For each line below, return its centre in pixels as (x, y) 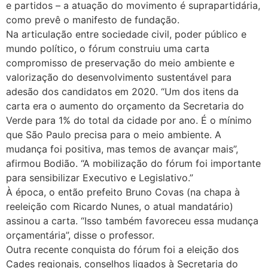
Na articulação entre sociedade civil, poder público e (126, 34)
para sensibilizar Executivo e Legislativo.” (100, 178)
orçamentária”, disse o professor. (80, 235)
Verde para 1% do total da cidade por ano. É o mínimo (129, 120)
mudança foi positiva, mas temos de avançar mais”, (122, 149)
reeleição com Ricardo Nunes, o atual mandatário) (120, 206)
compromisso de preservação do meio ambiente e (120, 63)
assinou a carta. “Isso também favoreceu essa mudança (132, 221)
